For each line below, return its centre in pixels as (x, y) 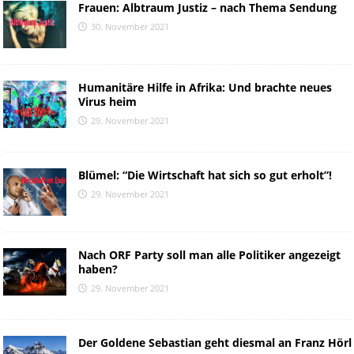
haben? (98, 269)
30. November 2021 (130, 26)
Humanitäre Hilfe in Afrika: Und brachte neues (205, 87)
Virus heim (107, 101)
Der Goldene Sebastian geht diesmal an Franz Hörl (215, 342)
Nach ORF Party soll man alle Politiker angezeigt (209, 254)
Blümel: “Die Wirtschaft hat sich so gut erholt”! (205, 175)
